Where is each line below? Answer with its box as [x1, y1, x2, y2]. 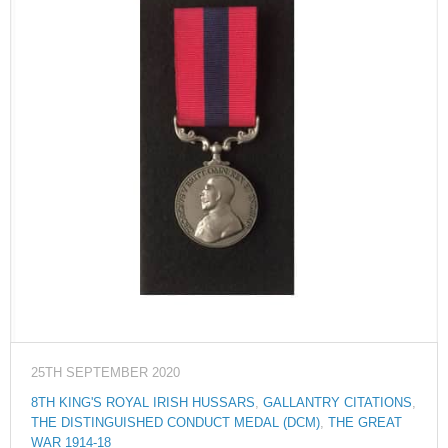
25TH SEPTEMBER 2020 [31, 366, 180, 381]
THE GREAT [328, 416, 402, 431]
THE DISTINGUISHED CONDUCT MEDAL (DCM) [31, 416, 320, 431]
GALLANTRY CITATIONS [263, 396, 412, 411]
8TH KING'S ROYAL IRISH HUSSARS [31, 396, 255, 411]
